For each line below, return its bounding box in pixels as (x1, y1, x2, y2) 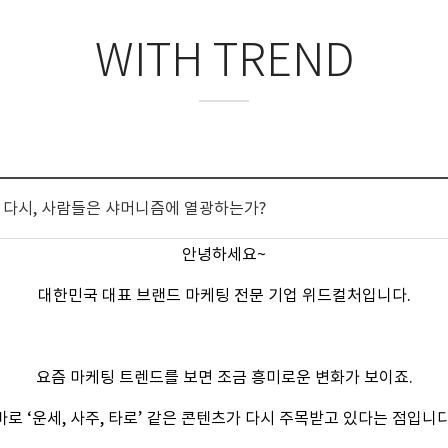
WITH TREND (94, 32, 354, 88)
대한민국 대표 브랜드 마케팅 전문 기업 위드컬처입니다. (37, 285, 411, 305)
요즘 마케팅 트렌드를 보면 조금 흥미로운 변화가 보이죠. (35, 367, 413, 387)
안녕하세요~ (182, 244, 266, 264)
